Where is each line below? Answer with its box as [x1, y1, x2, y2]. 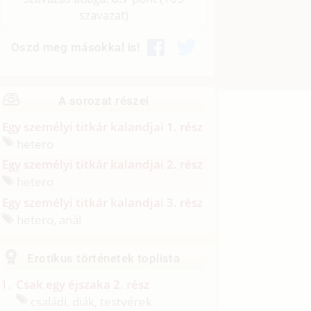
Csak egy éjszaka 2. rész [16, 276, 150, 292]
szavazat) [78, 7, 128, 24]
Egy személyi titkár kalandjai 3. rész [2, 194, 203, 211]
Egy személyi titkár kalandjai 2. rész [2, 156, 203, 173]
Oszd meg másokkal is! [10, 40, 141, 55]
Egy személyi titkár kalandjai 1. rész [2, 118, 203, 135]
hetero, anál [14, 211, 82, 228]
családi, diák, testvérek [28, 293, 153, 310]
